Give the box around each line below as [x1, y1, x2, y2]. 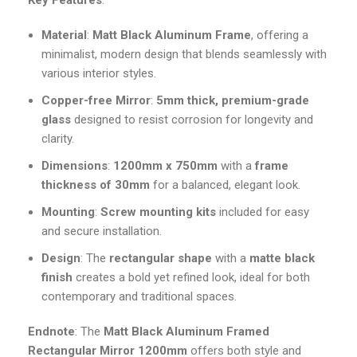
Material [41, 28, 87, 43]
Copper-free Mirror [41, 93, 151, 108]
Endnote [28, 324, 75, 339]
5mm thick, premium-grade [156, 93, 309, 108]
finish [41, 270, 73, 285]
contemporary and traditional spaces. [41, 289, 237, 304]
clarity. [41, 131, 74, 147]
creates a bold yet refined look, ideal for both [73, 270, 310, 285]
